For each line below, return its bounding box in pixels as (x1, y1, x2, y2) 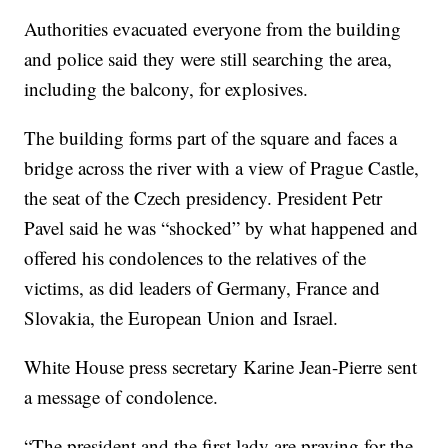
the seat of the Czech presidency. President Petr (24, 184, 383, 210)
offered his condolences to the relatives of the (24, 244, 367, 270)
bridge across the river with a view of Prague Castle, (24, 154, 420, 180)
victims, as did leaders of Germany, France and (24, 274, 381, 300)
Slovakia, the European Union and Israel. (24, 304, 339, 330)
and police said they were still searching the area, (24, 45, 393, 71)
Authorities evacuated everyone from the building (24, 15, 402, 41)
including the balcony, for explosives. (24, 75, 309, 101)
